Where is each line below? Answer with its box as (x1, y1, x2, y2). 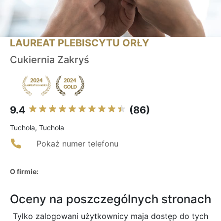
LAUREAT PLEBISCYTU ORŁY (10, 37, 149, 49)
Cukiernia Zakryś (10, 54, 89, 66)
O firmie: (10, 167, 38, 176)
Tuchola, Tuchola (10, 123, 64, 132)
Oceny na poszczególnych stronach (10, 192, 211, 207)
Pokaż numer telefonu (37, 139, 118, 149)
